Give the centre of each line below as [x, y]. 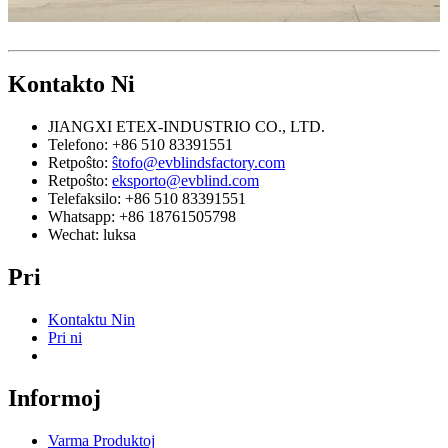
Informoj [54, 398]
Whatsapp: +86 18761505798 [142, 217]
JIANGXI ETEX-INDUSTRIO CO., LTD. [186, 127]
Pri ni [65, 338]
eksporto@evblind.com [185, 181]
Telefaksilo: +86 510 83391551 [147, 199]
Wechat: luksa [92, 235]
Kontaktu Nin [91, 320]
